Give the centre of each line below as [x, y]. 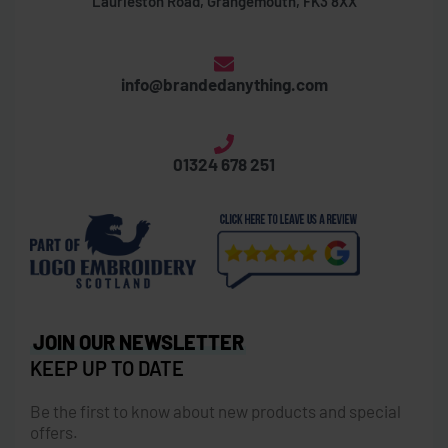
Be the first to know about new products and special [215, 410]
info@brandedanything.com [224, 84]
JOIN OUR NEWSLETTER [138, 341]
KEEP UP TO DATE [107, 367]
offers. [54, 431]
